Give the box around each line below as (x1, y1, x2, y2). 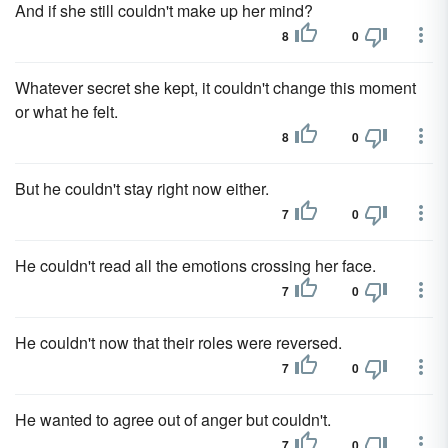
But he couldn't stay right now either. (15, 177, 269, 200)
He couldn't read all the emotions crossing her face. (15, 254, 376, 277)
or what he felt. (15, 100, 118, 123)
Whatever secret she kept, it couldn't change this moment (15, 76, 416, 99)
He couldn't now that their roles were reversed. (15, 331, 342, 354)
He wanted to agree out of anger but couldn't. (15, 408, 331, 431)
